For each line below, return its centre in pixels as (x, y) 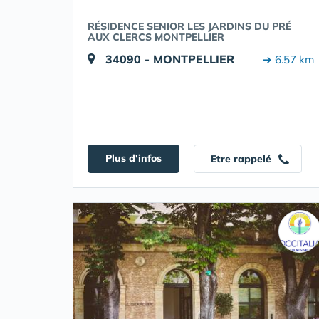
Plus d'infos (134, 158)
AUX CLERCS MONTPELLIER (156, 37)
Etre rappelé (242, 159)
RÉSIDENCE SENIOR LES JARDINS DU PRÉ (189, 26)
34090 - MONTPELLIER (170, 59)
